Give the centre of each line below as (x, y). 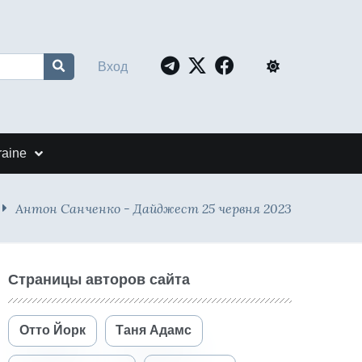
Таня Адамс (154, 330)
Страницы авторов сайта (99, 280)
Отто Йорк (52, 330)
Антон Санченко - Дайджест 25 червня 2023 (154, 208)
